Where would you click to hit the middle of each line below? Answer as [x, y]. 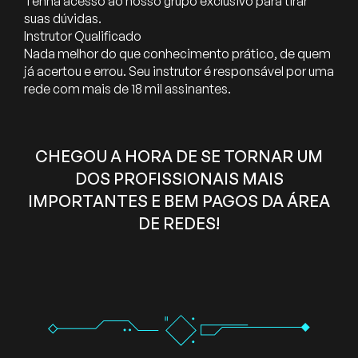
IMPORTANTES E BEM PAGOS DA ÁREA [179, 201]
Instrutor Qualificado [83, 36]
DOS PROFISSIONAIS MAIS [179, 179]
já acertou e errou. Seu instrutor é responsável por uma [179, 72]
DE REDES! [179, 224]
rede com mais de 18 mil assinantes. [127, 89]
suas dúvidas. [63, 19]
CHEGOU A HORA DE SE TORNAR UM [179, 157]
